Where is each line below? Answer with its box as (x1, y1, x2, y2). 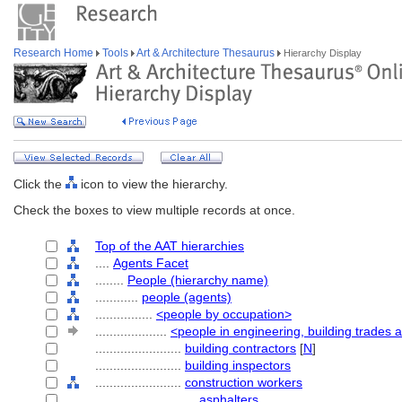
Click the (13, 177, 66, 191)
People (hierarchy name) (127, 273, 268, 287)
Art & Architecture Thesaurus (135, 47, 277, 59)
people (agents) (142, 290, 232, 304)
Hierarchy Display (281, 48, 362, 58)
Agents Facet (113, 256, 188, 270)
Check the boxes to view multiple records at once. (13, 203, 295, 217)
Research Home (13, 47, 96, 59)
